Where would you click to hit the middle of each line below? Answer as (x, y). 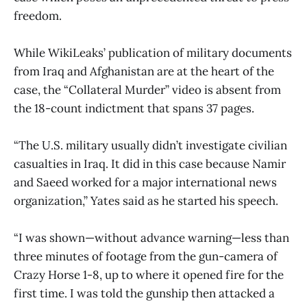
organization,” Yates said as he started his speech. (146, 201)
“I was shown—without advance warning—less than (151, 238)
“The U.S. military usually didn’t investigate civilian (150, 146)
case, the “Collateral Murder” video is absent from (147, 90)
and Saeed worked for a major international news (145, 183)
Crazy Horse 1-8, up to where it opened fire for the (149, 275)
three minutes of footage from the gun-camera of (146, 257)
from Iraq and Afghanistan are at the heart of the (144, 72)
